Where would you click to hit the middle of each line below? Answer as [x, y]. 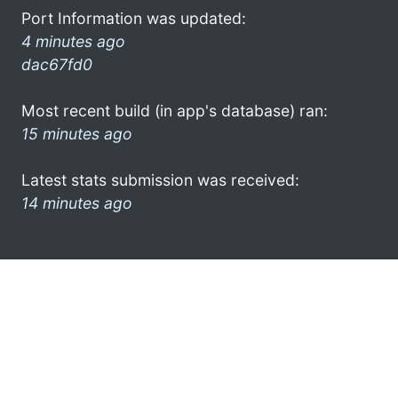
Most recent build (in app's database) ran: [175, 110]
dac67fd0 [57, 64]
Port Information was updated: [134, 18]
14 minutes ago [77, 203]
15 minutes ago [77, 133]
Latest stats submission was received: [160, 179]
